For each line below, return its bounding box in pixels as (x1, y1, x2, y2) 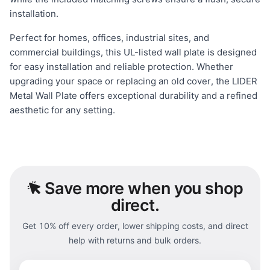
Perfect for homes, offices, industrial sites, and (10, 32, 209, 43)
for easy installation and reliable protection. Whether (10, 61, 233, 72)
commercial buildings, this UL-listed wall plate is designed (10, 46, 257, 58)
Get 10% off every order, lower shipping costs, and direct (22, 221, 248, 231)
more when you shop (85, 178, 243, 198)
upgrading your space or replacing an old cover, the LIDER (10, 75, 257, 87)
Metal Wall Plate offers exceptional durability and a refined (10, 90, 257, 101)
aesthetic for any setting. (10, 104, 115, 116)
